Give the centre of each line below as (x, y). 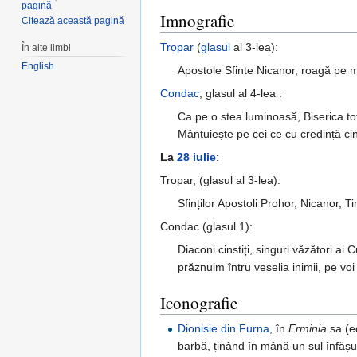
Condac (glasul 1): (206, 227)
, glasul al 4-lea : (241, 94)
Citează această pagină (73, 20)
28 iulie (196, 157)
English (38, 67)
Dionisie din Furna (224, 328)
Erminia (308, 328)
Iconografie (199, 303)
